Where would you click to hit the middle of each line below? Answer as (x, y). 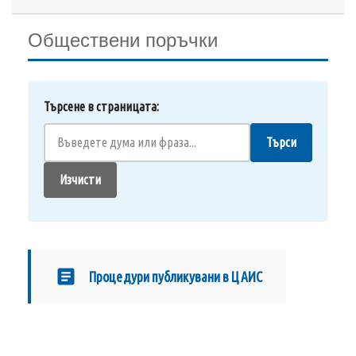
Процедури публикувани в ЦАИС (176, 277)
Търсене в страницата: (101, 106)
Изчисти (80, 180)
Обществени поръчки (123, 40)
